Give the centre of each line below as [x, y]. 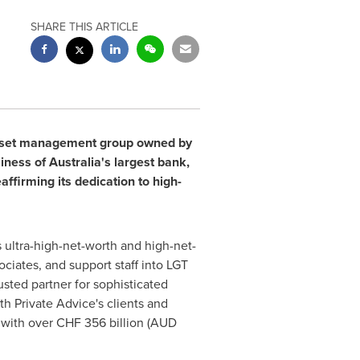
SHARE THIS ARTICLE [85, 27]
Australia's [80, 162]
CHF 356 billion [100, 323]
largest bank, [150, 162]
